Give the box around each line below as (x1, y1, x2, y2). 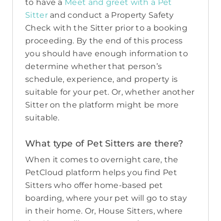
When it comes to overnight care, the (25, 155, 179, 165)
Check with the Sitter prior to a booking (25, 23, 187, 33)
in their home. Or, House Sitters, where (25, 206, 183, 216)
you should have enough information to (25, 49, 188, 59)
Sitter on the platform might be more (25, 100, 179, 110)
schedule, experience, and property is (25, 74, 178, 84)
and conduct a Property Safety (50, 10, 174, 20)
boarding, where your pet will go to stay (25, 193, 187, 203)
